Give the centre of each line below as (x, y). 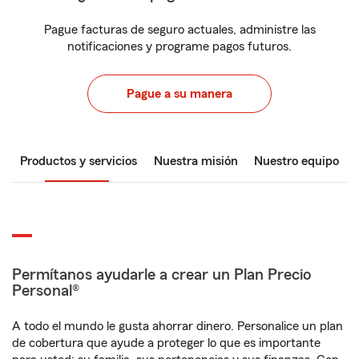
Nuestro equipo (296, 161)
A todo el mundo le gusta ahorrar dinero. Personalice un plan (177, 326)
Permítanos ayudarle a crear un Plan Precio (162, 275)
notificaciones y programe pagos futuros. (179, 46)
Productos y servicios (79, 161)
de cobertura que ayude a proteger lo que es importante (166, 343)
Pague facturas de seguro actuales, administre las (179, 30)
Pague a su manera (179, 94)
